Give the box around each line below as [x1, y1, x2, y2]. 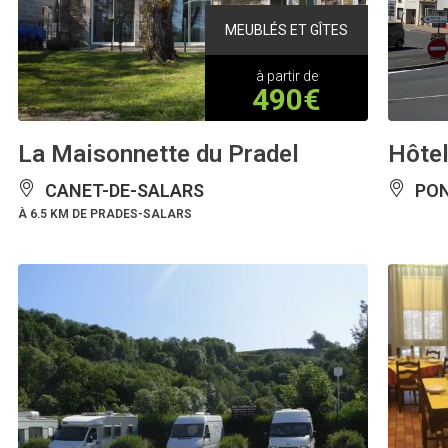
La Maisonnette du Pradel [18, 140, 299, 169]
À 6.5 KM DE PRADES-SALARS [18, 207, 192, 222]
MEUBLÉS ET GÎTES [225, 22, 348, 39]
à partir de [255, 68, 318, 85]
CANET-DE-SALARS [41, 180, 204, 202]
